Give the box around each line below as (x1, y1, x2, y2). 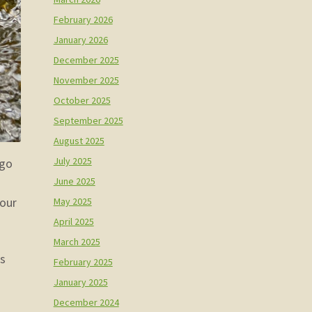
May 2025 (53, 194, 92, 208)
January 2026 (53, 33, 108, 46)
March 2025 (53, 235, 100, 248)
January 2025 (53, 275, 108, 288)
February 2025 (53, 255, 113, 268)
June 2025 (53, 174, 95, 187)
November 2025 (53, 73, 119, 86)
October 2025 (53, 93, 111, 107)
